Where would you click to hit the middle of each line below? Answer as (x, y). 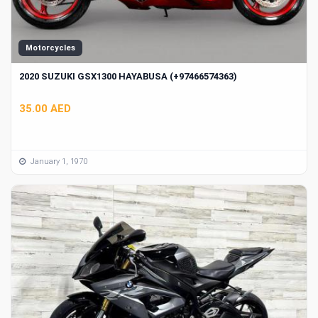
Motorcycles (50, 48)
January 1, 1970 (58, 162)
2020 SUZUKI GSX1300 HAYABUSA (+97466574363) (128, 77)
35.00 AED (45, 108)
